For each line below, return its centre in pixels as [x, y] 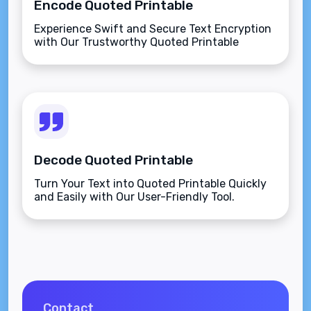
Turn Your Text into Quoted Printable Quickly [150, 184]
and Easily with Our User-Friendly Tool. [134, 197]
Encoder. [57, 55]
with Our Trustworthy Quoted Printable [136, 42]
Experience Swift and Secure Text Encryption [153, 29]
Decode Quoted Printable [114, 160]
